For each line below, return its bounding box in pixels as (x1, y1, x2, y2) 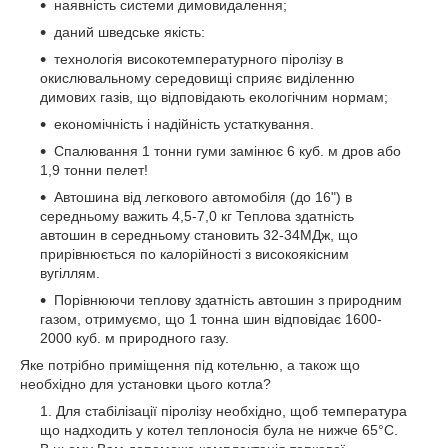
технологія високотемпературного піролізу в (54, 50, 343, 67)
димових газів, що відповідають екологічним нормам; (40, 88, 388, 105)
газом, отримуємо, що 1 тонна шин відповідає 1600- (40, 310, 382, 327)
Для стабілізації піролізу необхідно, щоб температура (56, 402, 407, 419)
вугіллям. (40, 264, 100, 281)
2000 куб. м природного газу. (40, 329, 229, 346)
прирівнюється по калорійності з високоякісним (40, 245, 349, 262)
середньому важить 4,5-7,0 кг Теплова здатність (40, 207, 354, 224)
